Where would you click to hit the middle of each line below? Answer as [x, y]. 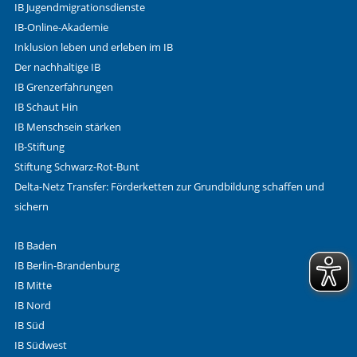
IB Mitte [33, 285]
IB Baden [35, 245]
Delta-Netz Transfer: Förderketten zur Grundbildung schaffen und [169, 186]
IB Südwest [40, 345]
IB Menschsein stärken [67, 127]
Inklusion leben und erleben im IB [93, 47]
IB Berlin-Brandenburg [67, 265]
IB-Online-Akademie [61, 27]
